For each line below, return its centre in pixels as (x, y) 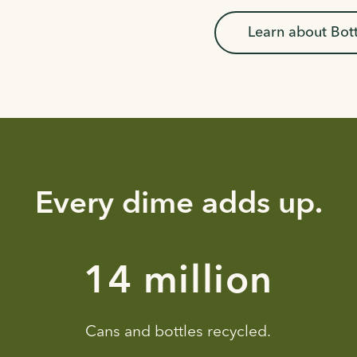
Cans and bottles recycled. (178, 332)
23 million (178, 283)
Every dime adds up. (178, 205)
